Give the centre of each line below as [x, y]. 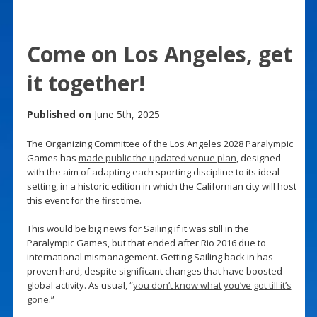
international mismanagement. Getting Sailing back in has [150, 257]
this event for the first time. [84, 200]
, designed [258, 157]
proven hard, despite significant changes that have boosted [154, 271]
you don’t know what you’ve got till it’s [212, 285]
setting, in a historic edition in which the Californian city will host [161, 186]
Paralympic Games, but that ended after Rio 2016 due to [146, 242]
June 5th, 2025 [125, 114]
